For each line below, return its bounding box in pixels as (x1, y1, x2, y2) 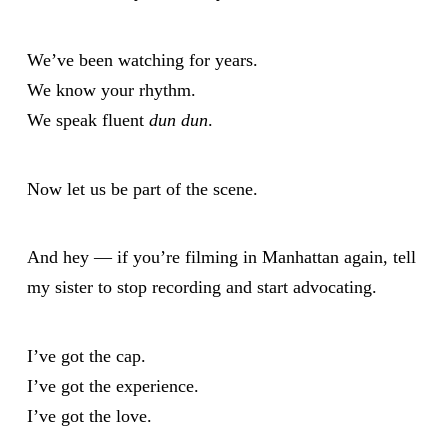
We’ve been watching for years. (26, 49, 258, 70)
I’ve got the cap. (26, 345, 146, 366)
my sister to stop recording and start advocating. (26, 277, 377, 298)
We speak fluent (26, 109, 149, 130)
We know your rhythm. (26, 79, 196, 100)
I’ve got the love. (26, 405, 152, 426)
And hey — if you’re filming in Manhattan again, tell (26, 247, 416, 268)
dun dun (148, 109, 208, 130)
